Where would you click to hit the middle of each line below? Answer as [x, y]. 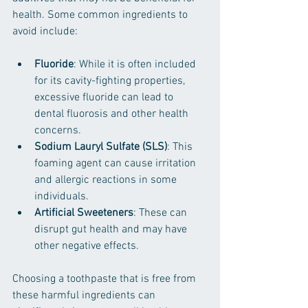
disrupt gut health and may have [112, 230]
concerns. [58, 131]
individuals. [62, 197]
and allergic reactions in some [107, 180]
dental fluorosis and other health [113, 114]
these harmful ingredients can [85, 296]
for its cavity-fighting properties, [111, 81]
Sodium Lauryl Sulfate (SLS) [101, 147]
